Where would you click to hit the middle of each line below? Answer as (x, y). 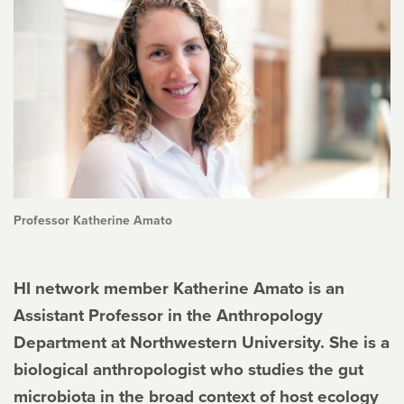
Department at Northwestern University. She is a (202, 342)
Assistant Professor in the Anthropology (168, 315)
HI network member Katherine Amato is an (179, 288)
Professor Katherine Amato (93, 220)
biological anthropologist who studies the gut (188, 369)
